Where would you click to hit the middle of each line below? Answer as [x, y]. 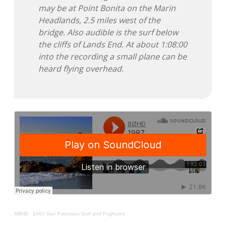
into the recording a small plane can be [112, 57]
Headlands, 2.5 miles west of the [99, 20]
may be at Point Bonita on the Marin [107, 8]
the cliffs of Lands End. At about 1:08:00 [113, 45]
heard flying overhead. [81, 69]
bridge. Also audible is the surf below [108, 33]
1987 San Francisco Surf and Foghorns [79, 214]
